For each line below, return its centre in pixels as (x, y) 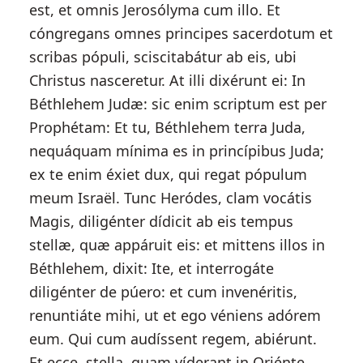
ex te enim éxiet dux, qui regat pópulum (168, 174)
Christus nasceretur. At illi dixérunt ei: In (167, 80)
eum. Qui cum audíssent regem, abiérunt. (173, 339)
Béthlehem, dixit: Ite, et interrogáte (151, 268)
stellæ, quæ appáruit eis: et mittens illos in (177, 245)
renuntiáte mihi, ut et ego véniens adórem (175, 315)
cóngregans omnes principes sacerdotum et (181, 33)
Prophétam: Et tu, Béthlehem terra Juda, (167, 127)
